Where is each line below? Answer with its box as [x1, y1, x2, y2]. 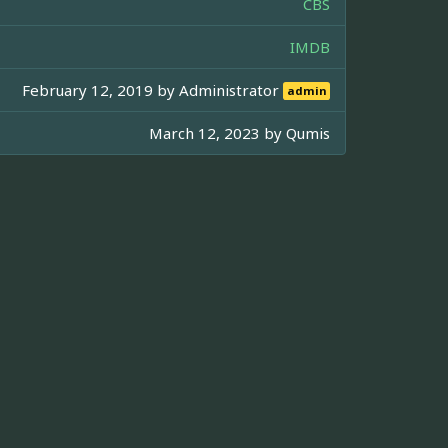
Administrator [179, 79, 284, 100]
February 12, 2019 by [22, 79, 180, 100]
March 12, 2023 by [149, 122, 286, 143]
